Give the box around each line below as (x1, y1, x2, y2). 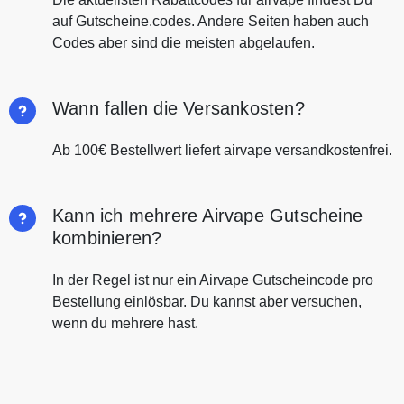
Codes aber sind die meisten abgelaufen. (52, 35, 315, 51)
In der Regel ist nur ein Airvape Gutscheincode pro (52, 272, 373, 289)
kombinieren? (52, 228, 162, 249)
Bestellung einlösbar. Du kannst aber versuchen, (52, 294, 362, 310)
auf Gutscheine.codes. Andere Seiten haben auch (52, 14, 369, 30)
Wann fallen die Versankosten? (52, 98, 305, 119)
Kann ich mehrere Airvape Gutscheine (52, 206, 363, 226)
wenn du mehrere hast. (52, 316, 198, 332)
